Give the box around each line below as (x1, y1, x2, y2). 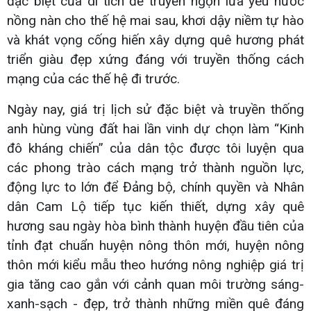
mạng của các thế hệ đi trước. (7, 70, 180, 87)
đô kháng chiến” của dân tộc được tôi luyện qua (7, 140, 304, 156)
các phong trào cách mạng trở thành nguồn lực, (7, 159, 304, 176)
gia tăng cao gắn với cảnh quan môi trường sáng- (7, 276, 304, 292)
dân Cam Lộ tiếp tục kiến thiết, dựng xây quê (7, 198, 304, 215)
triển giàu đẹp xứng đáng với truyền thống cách (7, 51, 304, 67)
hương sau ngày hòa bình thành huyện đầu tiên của (7, 217, 304, 234)
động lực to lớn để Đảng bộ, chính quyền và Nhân (7, 178, 304, 195)
